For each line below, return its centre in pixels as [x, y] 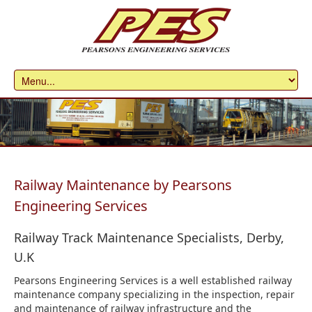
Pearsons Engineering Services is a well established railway [153, 281]
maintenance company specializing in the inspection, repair [154, 295]
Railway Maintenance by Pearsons [123, 185]
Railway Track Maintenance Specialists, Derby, [149, 238]
